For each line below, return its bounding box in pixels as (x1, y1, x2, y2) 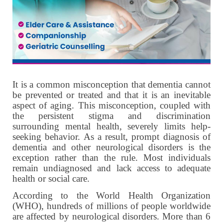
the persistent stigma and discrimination (12, 110, 211, 121)
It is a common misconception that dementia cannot (12, 79, 211, 90)
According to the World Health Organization (12, 190, 211, 201)
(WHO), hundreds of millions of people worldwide (12, 200, 211, 211)
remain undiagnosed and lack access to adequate (12, 162, 211, 173)
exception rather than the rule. (12, 152, 138, 163)
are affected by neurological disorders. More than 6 (12, 211, 211, 222)
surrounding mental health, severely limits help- (12, 120, 211, 131)
